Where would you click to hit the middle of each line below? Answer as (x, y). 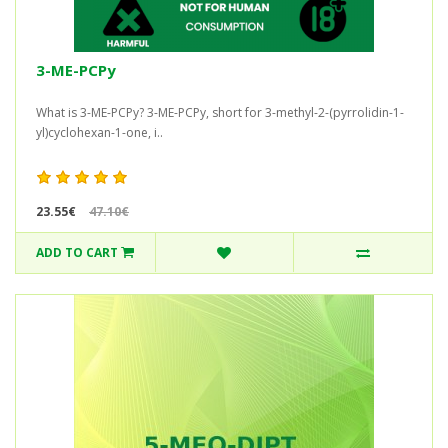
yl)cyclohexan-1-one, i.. (99, 132)
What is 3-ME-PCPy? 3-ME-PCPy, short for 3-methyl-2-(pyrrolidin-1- (220, 112)
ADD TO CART (77, 253)
